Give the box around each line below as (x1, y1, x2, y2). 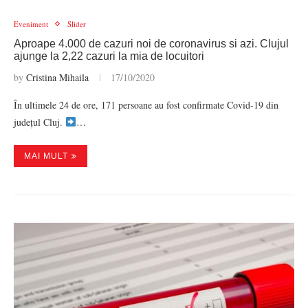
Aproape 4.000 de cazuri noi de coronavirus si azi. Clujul (14, 38, 289, 49)
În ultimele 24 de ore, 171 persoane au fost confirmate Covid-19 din (14, 98, 278, 111)
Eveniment (14, 19, 48, 29)
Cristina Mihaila (26, 71, 89, 84)
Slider (67, 19, 86, 29)
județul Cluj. (14, 115, 65, 129)
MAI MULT (24, 151, 68, 161)
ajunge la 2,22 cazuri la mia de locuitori (14, 50, 204, 62)
